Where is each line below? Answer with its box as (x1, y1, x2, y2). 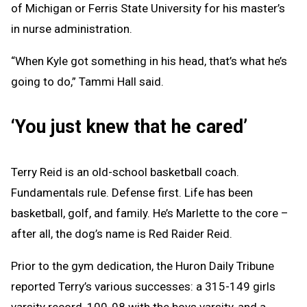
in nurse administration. (11, 22, 132, 36)
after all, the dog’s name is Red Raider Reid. (11, 226, 232, 241)
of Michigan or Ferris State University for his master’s (11, 1, 285, 15)
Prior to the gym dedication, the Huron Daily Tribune (11, 258, 274, 273)
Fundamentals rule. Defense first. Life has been (11, 185, 253, 199)
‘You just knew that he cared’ (11, 115, 247, 138)
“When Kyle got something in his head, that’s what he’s (11, 54, 287, 68)
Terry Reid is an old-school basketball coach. (11, 164, 239, 179)
